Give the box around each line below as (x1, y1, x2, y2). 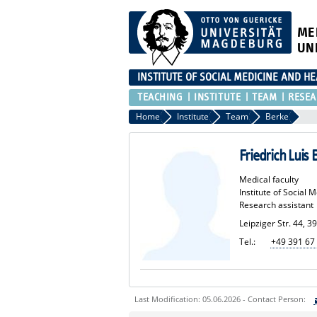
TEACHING (137, 91, 183, 103)
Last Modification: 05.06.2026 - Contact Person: (134, 293, 306, 304)
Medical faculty (238, 173, 299, 185)
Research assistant (238, 198, 313, 211)
